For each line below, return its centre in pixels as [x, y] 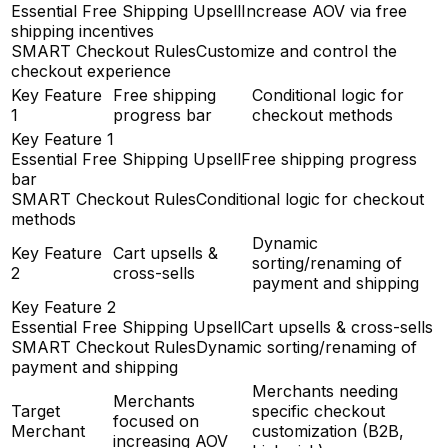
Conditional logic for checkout [310, 199]
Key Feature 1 [62, 139]
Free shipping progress [329, 159]
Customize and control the [296, 51]
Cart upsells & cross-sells [337, 327]
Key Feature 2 [63, 307]
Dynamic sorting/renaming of [306, 347]
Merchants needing [325, 391]
